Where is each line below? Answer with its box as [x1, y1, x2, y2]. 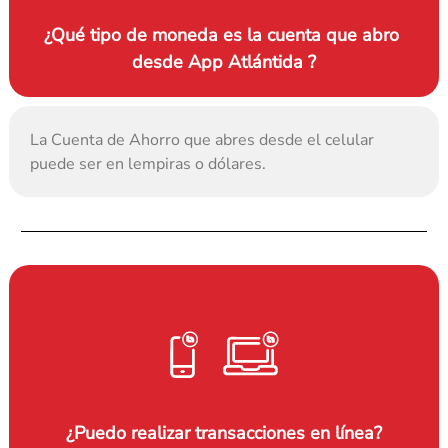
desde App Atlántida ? [132, 49, 316, 74]
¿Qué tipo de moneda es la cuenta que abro [44, 22, 399, 47]
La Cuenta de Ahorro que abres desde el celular [30, 128, 375, 151]
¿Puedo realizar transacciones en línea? [66, 421, 382, 446]
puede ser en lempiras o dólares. [30, 152, 267, 175]
